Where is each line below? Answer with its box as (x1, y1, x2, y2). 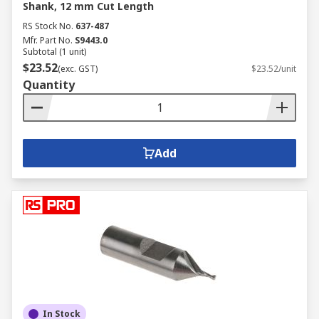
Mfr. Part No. (23, 34, 73, 46)
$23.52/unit (251, 63, 296, 75)
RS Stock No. (23, 20, 73, 32)
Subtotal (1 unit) (23, 46, 86, 58)
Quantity (23, 77, 75, 93)
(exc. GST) (58, 63, 98, 75)
